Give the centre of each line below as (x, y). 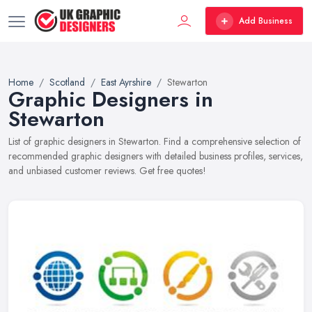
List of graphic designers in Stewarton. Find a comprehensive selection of (155, 141)
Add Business (266, 21)
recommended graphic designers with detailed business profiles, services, (156, 156)
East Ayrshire (126, 82)
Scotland (67, 82)
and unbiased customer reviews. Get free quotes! (107, 171)
